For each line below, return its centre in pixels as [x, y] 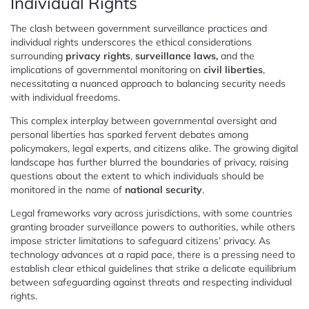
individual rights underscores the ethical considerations [131, 42]
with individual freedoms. [65, 97]
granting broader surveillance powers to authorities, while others [153, 227]
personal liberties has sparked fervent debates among [129, 134]
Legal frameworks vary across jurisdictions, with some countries [151, 213]
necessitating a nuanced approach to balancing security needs [148, 83]
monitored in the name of [68, 189]
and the [236, 56]
